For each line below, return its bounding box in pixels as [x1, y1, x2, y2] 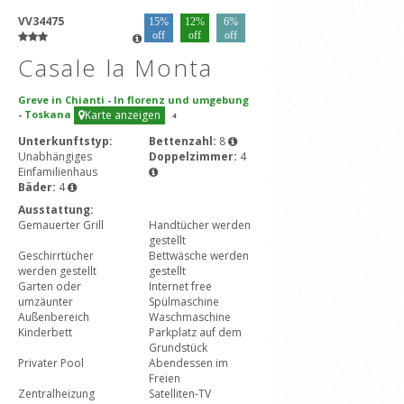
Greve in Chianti [18, 93, 105, 106]
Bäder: [18, 179, 59, 195]
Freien [149, 371, 180, 386]
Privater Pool [18, 355, 84, 371]
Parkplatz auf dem [149, 325, 242, 340]
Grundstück [149, 340, 207, 355]
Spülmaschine [149, 294, 219, 309]
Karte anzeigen [85, 107, 161, 123]
